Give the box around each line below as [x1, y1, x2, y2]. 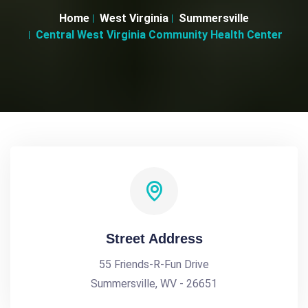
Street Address [105, 231, 203, 246]
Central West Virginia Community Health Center [36, 28, 283, 41]
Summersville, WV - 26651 [91, 277, 217, 290]
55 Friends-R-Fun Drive [99, 258, 209, 271]
